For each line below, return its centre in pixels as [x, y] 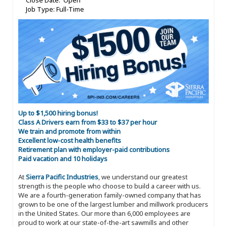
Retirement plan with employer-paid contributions [94, 149]
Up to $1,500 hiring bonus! [58, 113]
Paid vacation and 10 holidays [63, 158]
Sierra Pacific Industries [62, 177]
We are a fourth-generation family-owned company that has [110, 195]
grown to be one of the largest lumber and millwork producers [113, 204]
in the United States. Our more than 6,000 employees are [104, 213]
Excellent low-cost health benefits [70, 140]
